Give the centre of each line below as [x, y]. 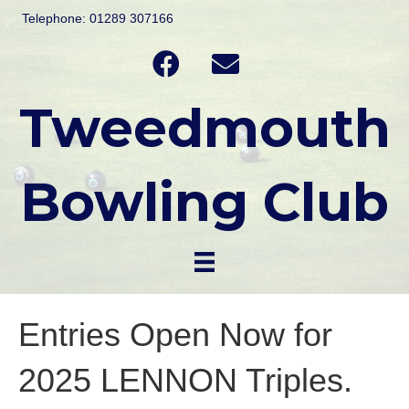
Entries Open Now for [175, 335]
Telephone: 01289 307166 [98, 18]
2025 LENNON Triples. [185, 381]
